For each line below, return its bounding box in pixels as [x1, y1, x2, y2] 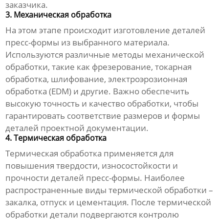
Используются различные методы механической [5, 49, 205, 61]
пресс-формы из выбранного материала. [5, 37, 170, 48]
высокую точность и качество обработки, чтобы [5, 98, 199, 109]
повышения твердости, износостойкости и [5, 160, 178, 172]
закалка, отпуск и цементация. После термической [5, 197, 212, 208]
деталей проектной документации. [5, 122, 149, 134]
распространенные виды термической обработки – [5, 184, 214, 196]
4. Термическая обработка [5, 132, 107, 144]
